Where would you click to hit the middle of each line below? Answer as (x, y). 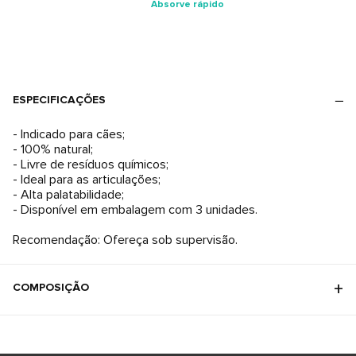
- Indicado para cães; (69, 134)
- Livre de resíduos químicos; (91, 164)
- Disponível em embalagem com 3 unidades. (135, 210)
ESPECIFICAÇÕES (59, 100)
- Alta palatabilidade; (68, 195)
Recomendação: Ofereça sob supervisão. (125, 240)
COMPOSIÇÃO (51, 287)
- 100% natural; (53, 149)
